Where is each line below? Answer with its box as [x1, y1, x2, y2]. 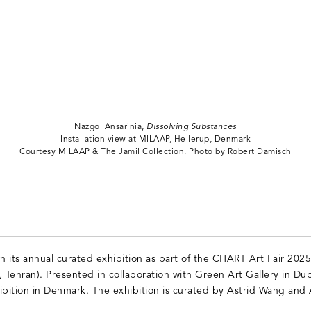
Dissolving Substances [146, 121, 237, 132]
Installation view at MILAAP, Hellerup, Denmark [60, 134, 251, 144]
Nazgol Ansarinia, [74, 121, 147, 132]
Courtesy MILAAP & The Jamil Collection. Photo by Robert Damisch [19, 146, 292, 157]
